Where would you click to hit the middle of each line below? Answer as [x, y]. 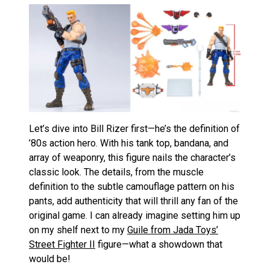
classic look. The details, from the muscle [116, 172]
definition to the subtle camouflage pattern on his [132, 187]
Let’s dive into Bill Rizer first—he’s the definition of [134, 129]
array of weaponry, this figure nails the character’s [132, 158]
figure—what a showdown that [159, 245]
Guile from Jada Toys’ [173, 230]
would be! [50, 259]
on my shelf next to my [78, 230]
